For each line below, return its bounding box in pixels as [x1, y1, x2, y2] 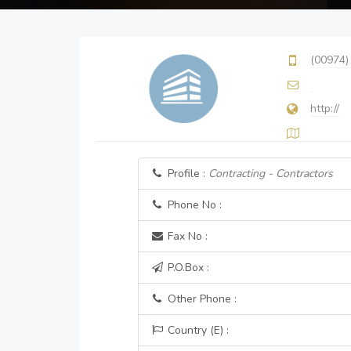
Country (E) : [164, 323, 229, 338]
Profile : [164, 166, 208, 181]
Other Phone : [164, 291, 237, 306]
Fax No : [164, 229, 208, 244]
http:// [310, 101, 339, 116]
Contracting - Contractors [208, 166, 333, 181]
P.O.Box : [164, 260, 209, 275]
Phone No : [164, 197, 222, 212]
